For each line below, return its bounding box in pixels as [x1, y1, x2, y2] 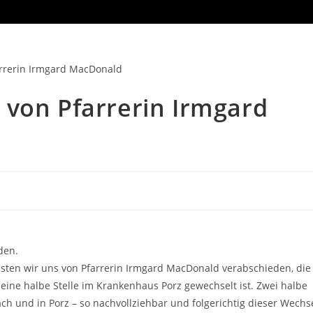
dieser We [248, 296, 295, 310]
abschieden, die [237, 261, 311, 275]
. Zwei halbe [251, 278, 307, 292]
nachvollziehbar [93, 296, 170, 310]
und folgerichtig [170, 296, 248, 310]
